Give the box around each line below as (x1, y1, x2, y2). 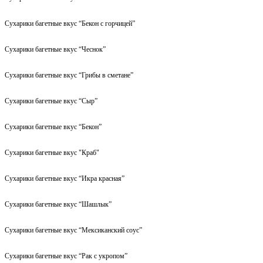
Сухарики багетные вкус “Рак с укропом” (5, 251, 127, 260)
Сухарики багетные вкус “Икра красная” (5, 174, 124, 183)
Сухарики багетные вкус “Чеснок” (5, 45, 106, 53)
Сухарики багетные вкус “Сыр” (5, 96, 97, 105)
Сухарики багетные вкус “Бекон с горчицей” (5, 19, 135, 28)
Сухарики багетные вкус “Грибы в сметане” (5, 70, 133, 79)
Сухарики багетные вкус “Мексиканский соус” (5, 225, 142, 234)
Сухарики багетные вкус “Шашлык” (5, 200, 112, 208)
